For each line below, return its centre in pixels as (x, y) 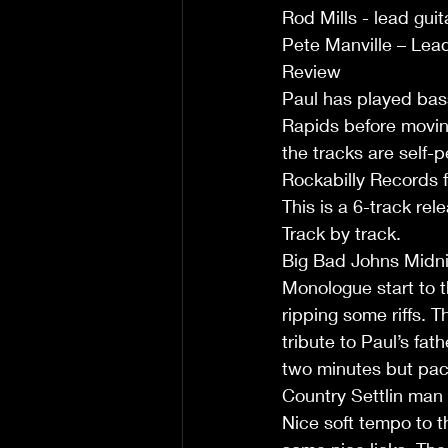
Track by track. (341, 233)
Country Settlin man (362, 395)
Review (314, 71)
